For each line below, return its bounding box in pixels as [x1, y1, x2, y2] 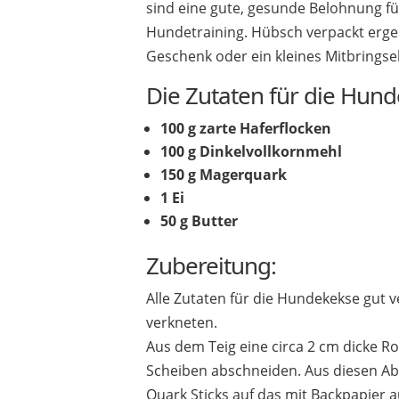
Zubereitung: [146, 249, 277, 282]
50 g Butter [160, 211, 239, 232]
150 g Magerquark [160, 165, 288, 185]
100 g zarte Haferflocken [160, 118, 332, 139]
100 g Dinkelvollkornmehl [160, 142, 343, 162]
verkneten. [146, 313, 218, 333]
